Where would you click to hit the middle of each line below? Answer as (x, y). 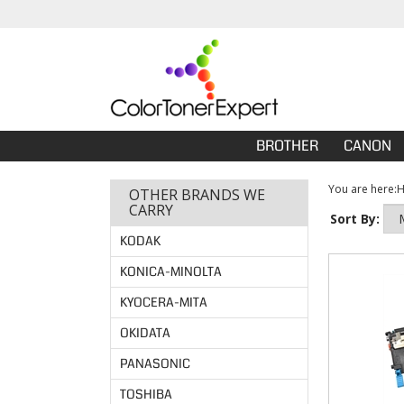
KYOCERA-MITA (164, 302)
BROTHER (287, 146)
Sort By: (355, 219)
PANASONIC (155, 363)
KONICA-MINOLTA (171, 271)
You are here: (363, 189)
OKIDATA (145, 333)
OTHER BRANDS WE (197, 195)
